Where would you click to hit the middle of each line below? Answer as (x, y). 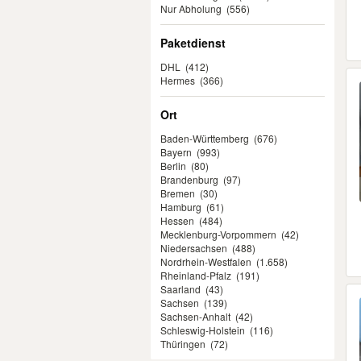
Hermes (178, 80)
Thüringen (183, 344)
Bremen (178, 193)
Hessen (177, 220)
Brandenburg (189, 179)
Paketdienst (193, 43)
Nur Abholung (191, 8)
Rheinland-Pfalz (196, 275)
